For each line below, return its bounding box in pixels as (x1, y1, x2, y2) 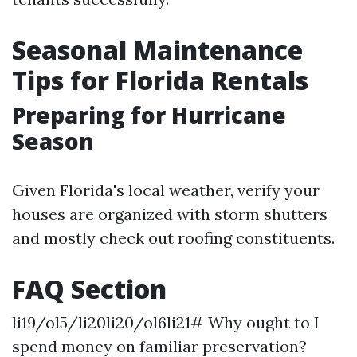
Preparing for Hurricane (12, 100, 286, 130)
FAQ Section (12, 272, 167, 306)
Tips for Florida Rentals (12, 63, 308, 97)
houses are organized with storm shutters (12, 204, 328, 224)
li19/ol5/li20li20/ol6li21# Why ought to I (12, 312, 320, 332)
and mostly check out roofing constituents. (12, 228, 335, 248)
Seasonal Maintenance (12, 33, 303, 67)
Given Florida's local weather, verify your (12, 180, 320, 200)
